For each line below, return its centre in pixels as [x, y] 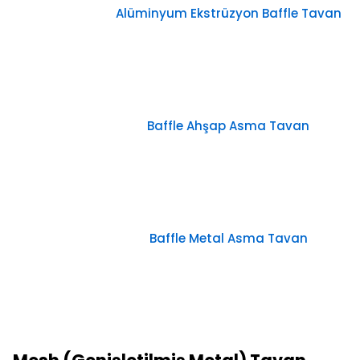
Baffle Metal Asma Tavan [228, 239]
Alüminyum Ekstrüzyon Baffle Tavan [228, 14]
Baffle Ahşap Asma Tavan [228, 126]
